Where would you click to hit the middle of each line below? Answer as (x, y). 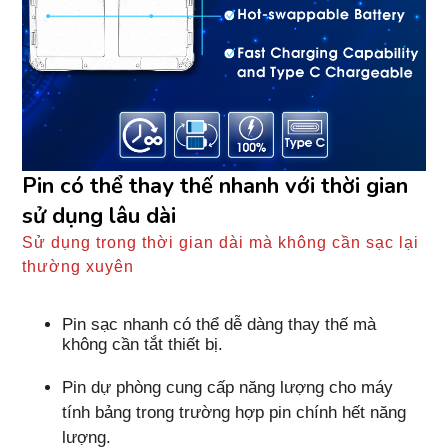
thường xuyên (78, 266)
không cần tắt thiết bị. (143, 344)
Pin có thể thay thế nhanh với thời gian (215, 185)
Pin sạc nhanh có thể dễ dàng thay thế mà (219, 324)
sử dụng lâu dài (99, 215)
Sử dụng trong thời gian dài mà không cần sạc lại (221, 242)
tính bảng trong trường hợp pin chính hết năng (234, 412)
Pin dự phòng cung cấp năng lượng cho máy (228, 387)
